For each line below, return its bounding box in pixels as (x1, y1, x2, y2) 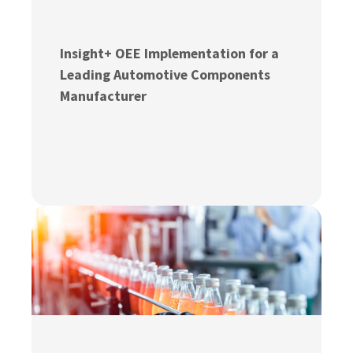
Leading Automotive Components (60, 65, 271, 84)
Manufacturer (60, 87, 147, 106)
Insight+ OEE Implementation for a (60, 44, 280, 63)
